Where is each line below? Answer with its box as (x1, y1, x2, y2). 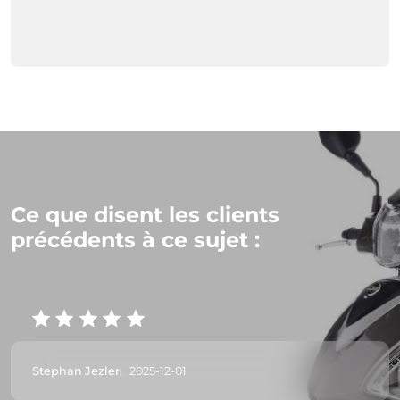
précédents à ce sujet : (11, 226, 260, 253)
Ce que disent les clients (11, 201, 279, 228)
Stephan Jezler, (32, 363, 122, 378)
